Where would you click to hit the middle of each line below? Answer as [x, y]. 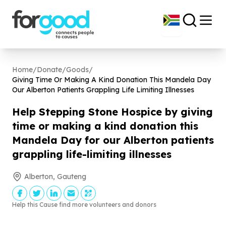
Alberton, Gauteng [55, 177]
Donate [49, 70]
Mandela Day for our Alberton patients [113, 140]
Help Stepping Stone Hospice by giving [112, 112]
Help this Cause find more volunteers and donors [84, 205]
